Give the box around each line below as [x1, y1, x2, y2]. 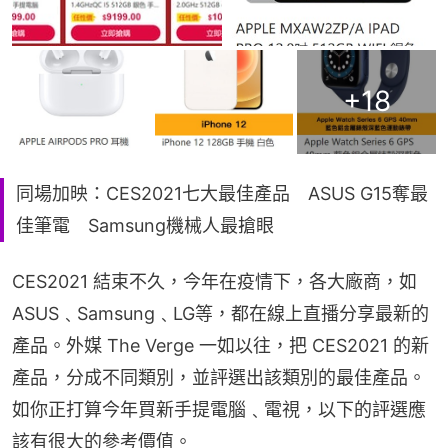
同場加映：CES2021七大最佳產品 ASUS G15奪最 [16, 182, 428, 204]
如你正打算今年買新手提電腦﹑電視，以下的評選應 [12, 398, 426, 420]
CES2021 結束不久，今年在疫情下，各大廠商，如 [12, 270, 417, 292]
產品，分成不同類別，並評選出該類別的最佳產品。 [12, 366, 426, 388]
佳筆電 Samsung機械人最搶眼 [16, 214, 274, 236]
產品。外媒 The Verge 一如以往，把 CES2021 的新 [12, 334, 429, 356]
